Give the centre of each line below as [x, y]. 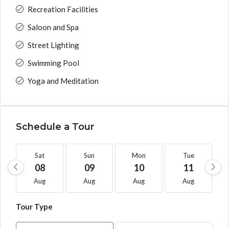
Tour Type [34, 207]
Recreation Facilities [63, 9]
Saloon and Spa [53, 27]
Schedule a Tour [55, 127]
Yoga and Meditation [63, 81]
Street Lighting [53, 45]
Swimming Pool [53, 63]
